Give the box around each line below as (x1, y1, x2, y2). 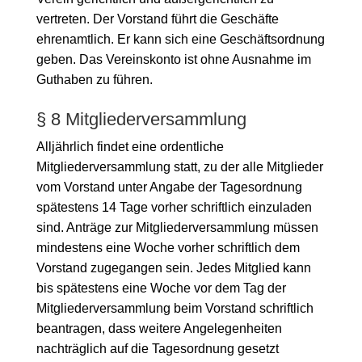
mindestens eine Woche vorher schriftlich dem (36, 240, 300, 255)
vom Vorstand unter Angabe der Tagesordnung (36, 179, 302, 194)
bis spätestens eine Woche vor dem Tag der (36, 280, 286, 295)
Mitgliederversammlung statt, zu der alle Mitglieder (36, 159, 323, 174)
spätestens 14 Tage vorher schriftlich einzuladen (36, 200, 312, 214)
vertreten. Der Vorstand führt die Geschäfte (36, 11, 279, 26)
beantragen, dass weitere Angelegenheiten (36, 321, 282, 335)
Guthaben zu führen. (36, 72, 153, 86)
